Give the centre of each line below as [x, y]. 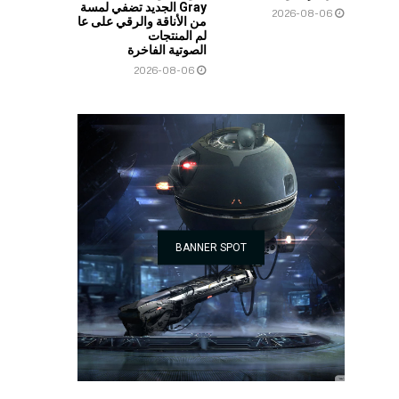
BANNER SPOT [211, 247]
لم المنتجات [177, 35]
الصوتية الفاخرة [166, 49]
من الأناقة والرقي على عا [142, 21]
